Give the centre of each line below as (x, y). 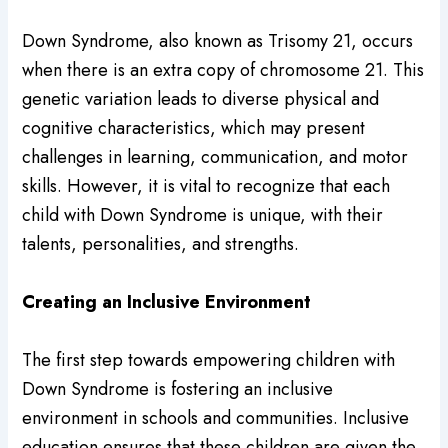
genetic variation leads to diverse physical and (201, 98)
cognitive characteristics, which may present (194, 127)
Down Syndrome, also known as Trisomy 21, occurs (218, 40)
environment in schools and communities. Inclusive (216, 417)
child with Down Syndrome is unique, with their (203, 214)
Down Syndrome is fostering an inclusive (178, 388)
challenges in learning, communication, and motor (215, 156)
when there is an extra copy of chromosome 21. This (223, 69)
